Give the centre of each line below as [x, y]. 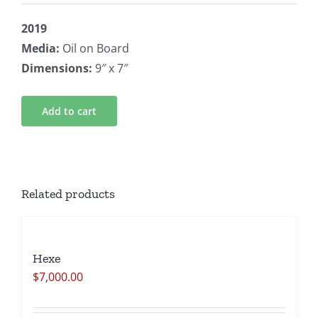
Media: [40, 49]
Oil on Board [94, 49]
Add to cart [69, 111]
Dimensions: [57, 68]
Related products [68, 194]
